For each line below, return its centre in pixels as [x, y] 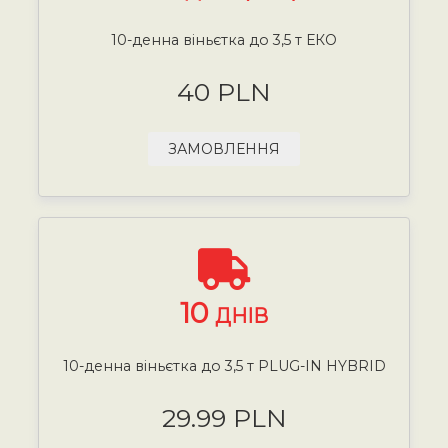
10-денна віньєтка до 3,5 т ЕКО [224, 39]
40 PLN [224, 91]
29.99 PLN [224, 417]
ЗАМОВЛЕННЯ [224, 148]
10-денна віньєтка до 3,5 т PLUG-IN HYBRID [224, 365]
